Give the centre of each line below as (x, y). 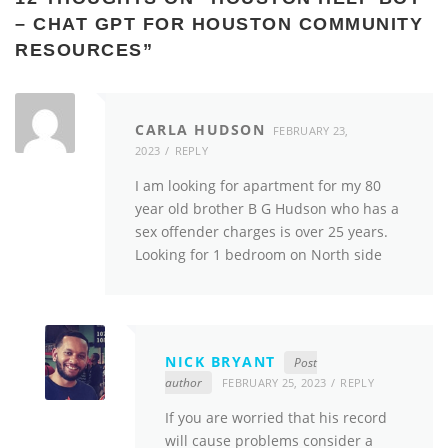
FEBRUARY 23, (311, 131)
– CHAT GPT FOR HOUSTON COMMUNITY (219, 24)
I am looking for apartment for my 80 (258, 186)
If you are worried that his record (276, 417)
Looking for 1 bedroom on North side (258, 255)
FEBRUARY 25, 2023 (274, 382)
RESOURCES (79, 50)
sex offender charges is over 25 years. (261, 232)
